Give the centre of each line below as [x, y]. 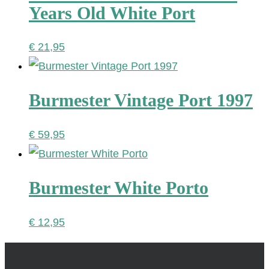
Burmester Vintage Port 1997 [141, 100]
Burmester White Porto [119, 188]
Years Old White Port [112, 13]
